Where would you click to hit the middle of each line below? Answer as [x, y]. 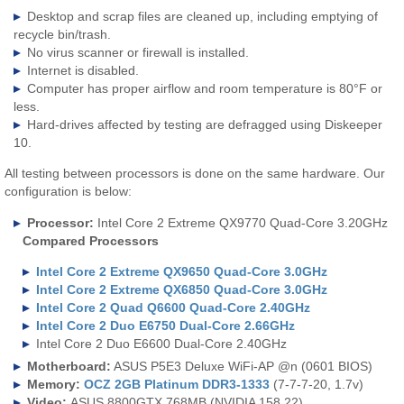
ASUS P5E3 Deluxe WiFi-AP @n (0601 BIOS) [242, 366]
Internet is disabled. [83, 70]
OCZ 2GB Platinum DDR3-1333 [177, 384]
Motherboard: [69, 366]
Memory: [54, 384]
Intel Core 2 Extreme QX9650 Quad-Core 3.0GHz [182, 271]
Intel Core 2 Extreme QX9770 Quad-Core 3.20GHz [241, 222]
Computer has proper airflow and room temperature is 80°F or [205, 88]
